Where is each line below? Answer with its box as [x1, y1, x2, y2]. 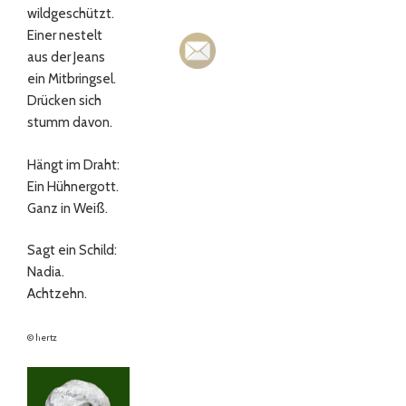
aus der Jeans [27, 49, 105, 66]
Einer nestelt [27, 27, 102, 44]
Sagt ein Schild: [27, 242, 117, 259]
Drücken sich [27, 92, 101, 110]
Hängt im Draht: [27, 156, 120, 173]
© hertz [27, 331, 57, 343]
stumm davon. [27, 114, 112, 131]
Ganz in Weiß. [27, 199, 108, 217]
